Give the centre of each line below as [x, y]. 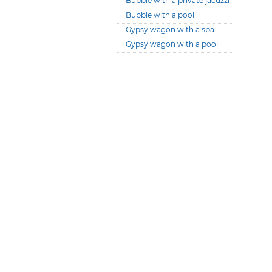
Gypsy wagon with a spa [170, 29]
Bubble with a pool [160, 15]
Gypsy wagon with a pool [172, 44]
